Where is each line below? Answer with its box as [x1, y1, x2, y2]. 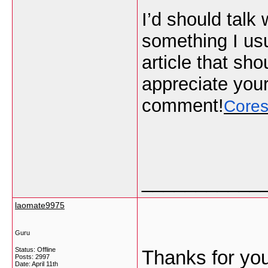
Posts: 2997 [15, 253, 50, 260]
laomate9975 [15, 200, 65, 210]
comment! [142, 95, 224, 116]
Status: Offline [15, 246, 56, 253]
